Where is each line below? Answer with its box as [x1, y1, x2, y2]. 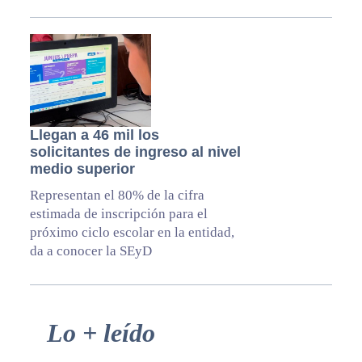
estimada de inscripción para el [29, 206, 208, 222]
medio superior [29, 161, 135, 178]
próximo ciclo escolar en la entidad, [29, 225, 234, 241]
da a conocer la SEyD [29, 243, 152, 259]
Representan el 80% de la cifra [29, 187, 204, 204]
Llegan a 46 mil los [29, 127, 159, 144]
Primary [12, 317, 81, 339]
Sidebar [12, 339, 80, 360]
